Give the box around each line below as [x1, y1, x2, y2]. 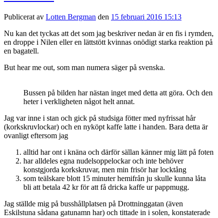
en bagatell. [4, 46, 39, 55]
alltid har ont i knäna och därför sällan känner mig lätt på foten [23, 147, 214, 156]
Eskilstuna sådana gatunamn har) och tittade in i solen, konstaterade [4, 208, 210, 217]
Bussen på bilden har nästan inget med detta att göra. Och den [23, 88, 213, 97]
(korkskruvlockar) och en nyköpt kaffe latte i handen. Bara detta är [4, 122, 208, 131]
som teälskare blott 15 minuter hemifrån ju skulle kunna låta [23, 174, 206, 182]
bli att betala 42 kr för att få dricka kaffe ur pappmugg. [23, 182, 189, 191]
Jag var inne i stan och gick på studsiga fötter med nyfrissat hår [4, 113, 196, 122]
